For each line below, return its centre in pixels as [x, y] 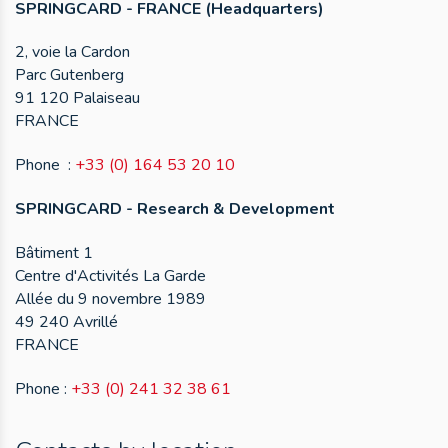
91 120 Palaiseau [77, 98]
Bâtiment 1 [54, 252]
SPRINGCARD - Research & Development [175, 208]
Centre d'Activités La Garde [110, 275]
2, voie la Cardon [72, 52]
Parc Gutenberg [69, 75]
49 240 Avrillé [66, 321]
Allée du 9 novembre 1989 [110, 298]
